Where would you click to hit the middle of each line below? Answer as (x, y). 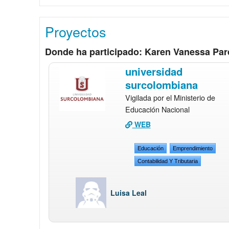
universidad (154, 71)
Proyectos (76, 31)
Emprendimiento (193, 148)
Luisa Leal (129, 192)
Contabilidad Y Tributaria (168, 161)
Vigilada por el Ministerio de (170, 97)
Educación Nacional (157, 109)
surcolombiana (161, 84)
